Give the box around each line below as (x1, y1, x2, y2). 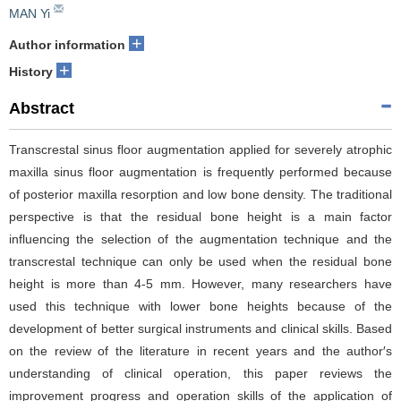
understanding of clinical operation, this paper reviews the (9, 365, 392, 380)
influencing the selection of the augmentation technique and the (9, 231, 392, 246)
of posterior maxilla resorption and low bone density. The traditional (9, 186, 392, 201)
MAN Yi (9, 5, 50, 21)
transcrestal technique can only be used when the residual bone (9, 253, 392, 269)
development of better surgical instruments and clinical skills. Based (9, 320, 392, 336)
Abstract (9, 98, 74, 117)
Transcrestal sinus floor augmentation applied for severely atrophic (9, 141, 392, 157)
